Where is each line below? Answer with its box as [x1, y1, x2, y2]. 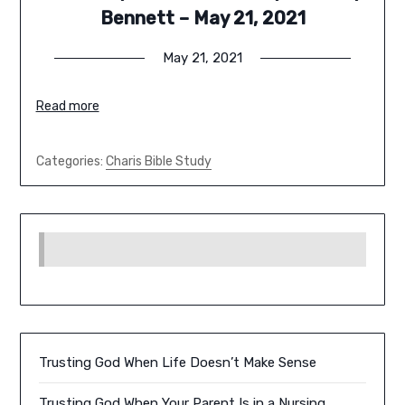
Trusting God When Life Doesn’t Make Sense [39, 354, 317, 372]
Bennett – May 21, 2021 [99, 7, 306, 30]
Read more [35, 99, 99, 115]
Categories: [35, 154, 106, 170]
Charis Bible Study [105, 154, 212, 170]
